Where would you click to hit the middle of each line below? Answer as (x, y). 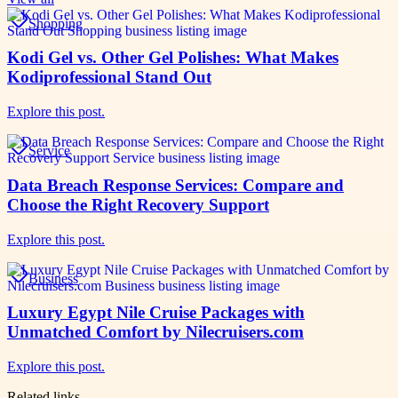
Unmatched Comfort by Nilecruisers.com (155, 332)
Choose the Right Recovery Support (138, 204)
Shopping (56, 23)
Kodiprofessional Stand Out (109, 77)
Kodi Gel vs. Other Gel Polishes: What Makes (173, 58)
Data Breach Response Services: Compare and (175, 185)
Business (53, 278)
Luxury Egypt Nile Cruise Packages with (156, 313)
